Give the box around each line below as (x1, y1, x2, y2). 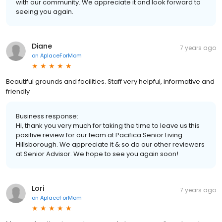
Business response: (16, 111, 78, 121)
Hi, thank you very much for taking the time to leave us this (16, 120, 200, 130)
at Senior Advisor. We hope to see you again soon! (16, 149, 178, 159)
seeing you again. (16, 6, 73, 16)
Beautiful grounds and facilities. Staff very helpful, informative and (6, 76, 215, 86)
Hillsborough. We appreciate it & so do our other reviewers (16, 139, 205, 149)
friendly (6, 86, 30, 96)
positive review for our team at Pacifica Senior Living (16, 130, 182, 140)
